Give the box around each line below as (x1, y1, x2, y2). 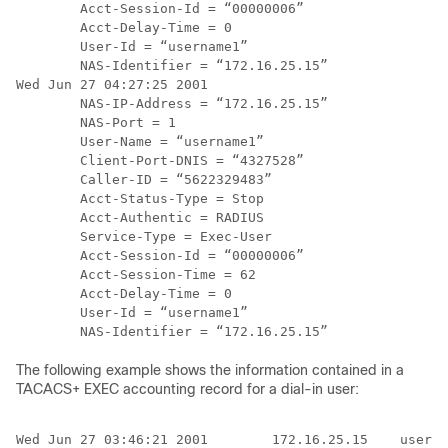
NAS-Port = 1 (16, 115, 176, 130)
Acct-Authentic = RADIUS (16, 210, 264, 225)
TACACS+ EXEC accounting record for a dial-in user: (16, 381, 359, 397)
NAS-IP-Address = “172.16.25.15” (16, 96, 328, 111)
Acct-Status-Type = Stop (16, 191, 264, 206)
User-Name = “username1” (16, 134, 264, 149)
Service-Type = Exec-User (16, 229, 272, 244)
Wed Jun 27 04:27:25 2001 (16, 77, 208, 92)
